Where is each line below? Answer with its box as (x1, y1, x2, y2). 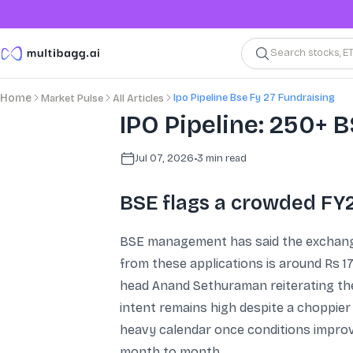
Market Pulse (41, 92, 103, 105)
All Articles (113, 92, 164, 105)
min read (203, 151, 247, 165)
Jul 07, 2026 (136, 151, 194, 165)
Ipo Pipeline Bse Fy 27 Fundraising (173, 91, 335, 104)
